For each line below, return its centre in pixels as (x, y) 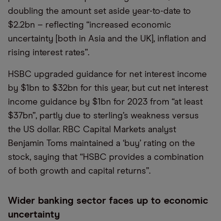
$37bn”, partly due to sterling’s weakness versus (103, 116)
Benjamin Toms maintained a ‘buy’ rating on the (101, 144)
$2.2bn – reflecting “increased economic (90, 25)
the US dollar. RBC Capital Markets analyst (92, 130)
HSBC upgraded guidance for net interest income (107, 74)
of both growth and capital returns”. (79, 171)
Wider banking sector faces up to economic (108, 201)
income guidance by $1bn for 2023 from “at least (105, 102)
